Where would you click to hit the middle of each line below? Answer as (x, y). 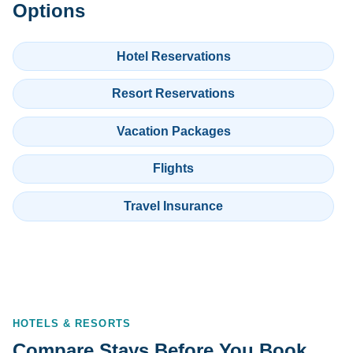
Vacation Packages (173, 131)
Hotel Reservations (173, 56)
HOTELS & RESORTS (72, 323)
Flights (173, 169)
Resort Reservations (173, 94)
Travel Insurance (173, 206)
